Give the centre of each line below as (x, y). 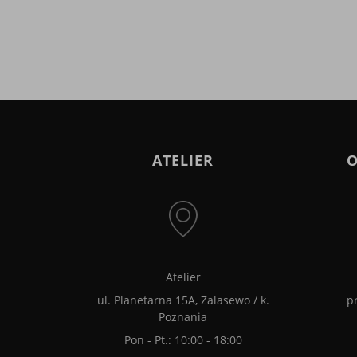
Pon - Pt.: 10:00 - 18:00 (183, 340)
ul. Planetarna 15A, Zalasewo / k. (183, 300)
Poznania (183, 317)
